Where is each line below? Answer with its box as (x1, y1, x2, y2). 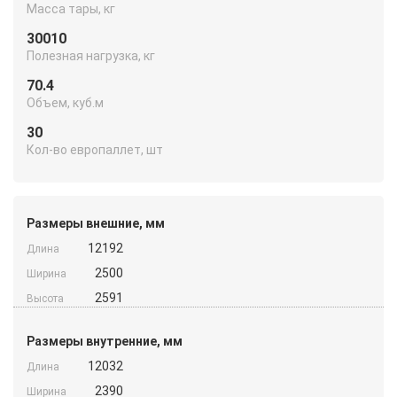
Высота (27, 292, 64, 305)
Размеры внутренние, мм (27, 333, 183, 348)
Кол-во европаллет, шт (27, 142, 163, 157)
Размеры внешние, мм (27, 215, 165, 230)
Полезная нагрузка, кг (27, 48, 155, 63)
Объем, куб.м (27, 95, 104, 110)
